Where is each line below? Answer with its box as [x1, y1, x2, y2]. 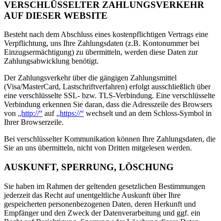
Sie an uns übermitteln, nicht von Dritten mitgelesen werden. [4, 144, 192, 152]
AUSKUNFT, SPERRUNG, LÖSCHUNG [4, 162, 174, 172]
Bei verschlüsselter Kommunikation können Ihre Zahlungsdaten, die [4, 135, 216, 144]
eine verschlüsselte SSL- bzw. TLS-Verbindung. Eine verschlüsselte [4, 91, 215, 100]
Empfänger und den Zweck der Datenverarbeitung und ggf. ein [4, 208, 200, 217]
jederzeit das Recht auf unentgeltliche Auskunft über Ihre [4, 190, 181, 199]
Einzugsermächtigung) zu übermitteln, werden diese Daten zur [4, 48, 198, 57]
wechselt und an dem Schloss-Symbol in [84, 109, 212, 118]
